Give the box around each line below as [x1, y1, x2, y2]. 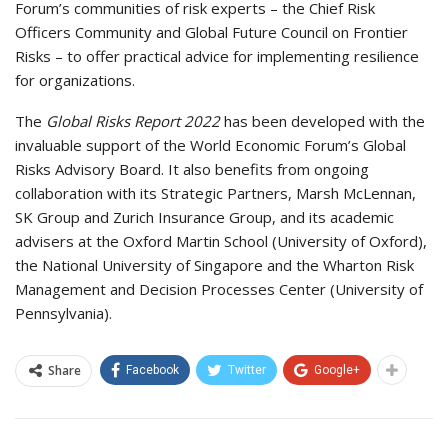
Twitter [228, 362, 266, 377]
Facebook [126, 362, 179, 377]
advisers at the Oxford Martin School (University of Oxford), [15, 230, 427, 251]
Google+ [314, 362, 360, 377]
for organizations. [15, 69, 135, 90]
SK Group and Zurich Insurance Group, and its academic [15, 206, 394, 227]
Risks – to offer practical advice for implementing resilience [15, 45, 419, 66]
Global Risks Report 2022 [46, 110, 220, 131]
